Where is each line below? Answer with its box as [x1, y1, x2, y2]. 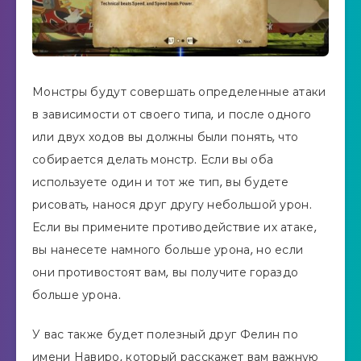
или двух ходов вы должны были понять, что [32, 129, 299, 146]
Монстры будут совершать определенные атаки [32, 84, 326, 101]
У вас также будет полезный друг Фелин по [32, 326, 298, 342]
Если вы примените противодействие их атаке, [32, 219, 317, 236]
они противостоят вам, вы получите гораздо [32, 264, 299, 281]
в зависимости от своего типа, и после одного [32, 106, 312, 123]
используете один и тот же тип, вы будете [32, 174, 288, 191]
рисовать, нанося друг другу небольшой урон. [32, 197, 312, 214]
